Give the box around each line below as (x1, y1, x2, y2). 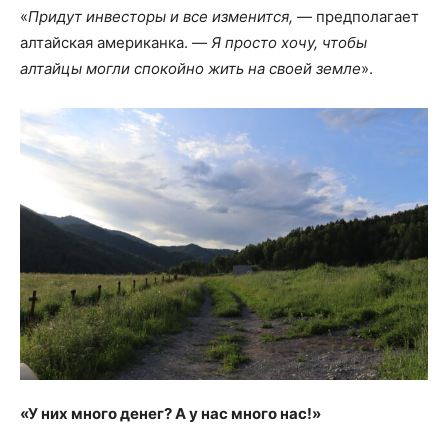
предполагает (312, 6, 419, 26)
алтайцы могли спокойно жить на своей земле (20, 58, 361, 78)
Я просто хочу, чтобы (211, 32, 367, 52)
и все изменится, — (166, 6, 312, 26)
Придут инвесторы (28, 6, 166, 26)
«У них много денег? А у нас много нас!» (20, 403, 321, 423)
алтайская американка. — (20, 32, 211, 52)
